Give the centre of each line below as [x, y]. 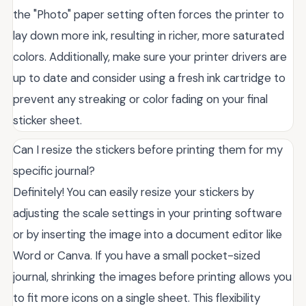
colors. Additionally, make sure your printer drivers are [150, 57]
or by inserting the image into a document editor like [148, 234]
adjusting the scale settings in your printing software [148, 213]
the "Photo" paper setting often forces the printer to [149, 14]
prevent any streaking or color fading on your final [140, 99]
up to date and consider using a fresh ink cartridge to [149, 78]
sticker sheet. [47, 120]
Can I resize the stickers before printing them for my [148, 150]
